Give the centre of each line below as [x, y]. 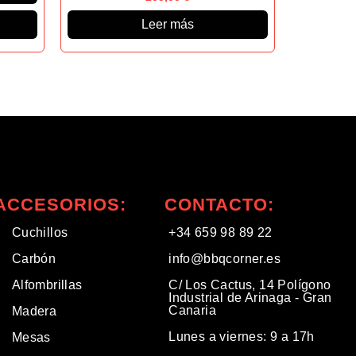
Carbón [34, 259]
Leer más [168, 24]
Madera [34, 311]
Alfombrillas [47, 285]
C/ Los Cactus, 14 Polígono [250, 285]
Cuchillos [40, 232]
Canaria [193, 310]
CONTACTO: [220, 205]
